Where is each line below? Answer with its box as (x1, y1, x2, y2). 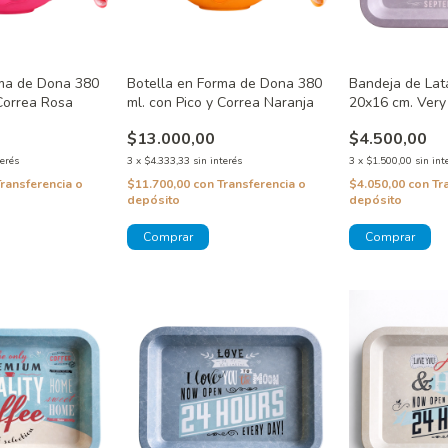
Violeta (349, 111, 396, 131)
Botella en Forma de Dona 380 (126, 73, 322, 93)
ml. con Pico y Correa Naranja (126, 92, 314, 112)
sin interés (192, 153, 242, 168)
